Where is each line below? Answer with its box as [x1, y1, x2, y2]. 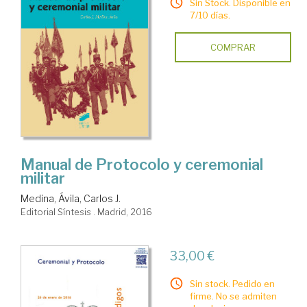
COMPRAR [210, 42, 256, 53]
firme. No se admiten [189, 290, 277, 302]
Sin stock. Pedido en [189, 278, 275, 289]
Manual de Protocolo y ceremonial [21, 155, 263, 173]
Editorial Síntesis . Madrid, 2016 [21, 206, 152, 217]
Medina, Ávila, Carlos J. [21, 192, 121, 204]
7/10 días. [189, 10, 230, 21]
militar [21, 169, 65, 187]
